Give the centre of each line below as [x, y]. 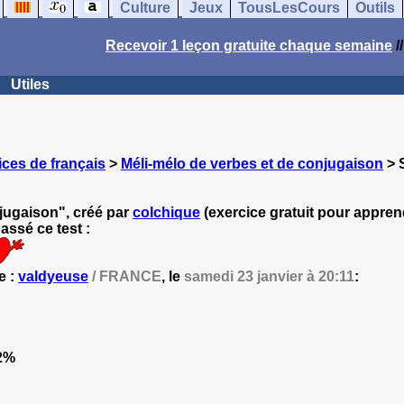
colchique [166, 212]
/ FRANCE [125, 276]
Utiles [30, 84]
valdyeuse [53, 276]
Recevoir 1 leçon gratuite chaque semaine [249, 46]
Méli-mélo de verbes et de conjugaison [252, 164]
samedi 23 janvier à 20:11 [269, 276]
